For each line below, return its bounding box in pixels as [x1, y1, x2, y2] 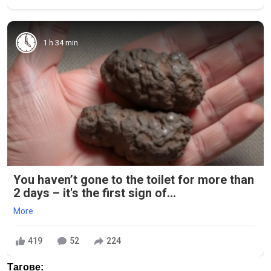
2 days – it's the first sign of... [13, 185, 176, 200]
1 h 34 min [43, 38, 78, 47]
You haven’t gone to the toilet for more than [13, 172, 254, 187]
